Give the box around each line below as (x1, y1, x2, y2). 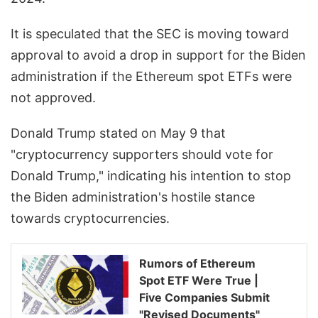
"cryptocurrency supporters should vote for (11, 147, 273, 163)
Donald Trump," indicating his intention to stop (11, 168, 291, 184)
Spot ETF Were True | (139, 273, 258, 288)
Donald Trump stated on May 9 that (11, 126, 226, 141)
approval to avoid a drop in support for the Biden (11, 48, 306, 63)
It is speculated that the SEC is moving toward (11, 26, 289, 42)
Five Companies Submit (139, 290, 270, 305)
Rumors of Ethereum (139, 256, 256, 271)
